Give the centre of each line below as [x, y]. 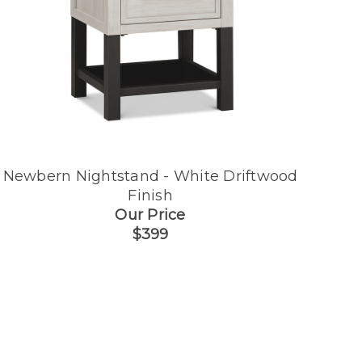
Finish [150, 196]
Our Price [150, 215]
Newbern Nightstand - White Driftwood [150, 177]
